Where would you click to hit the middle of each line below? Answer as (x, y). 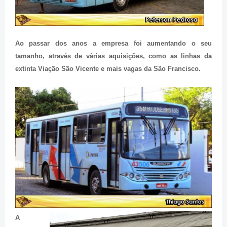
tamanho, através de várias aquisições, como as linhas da (113, 56)
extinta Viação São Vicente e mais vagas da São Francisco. (108, 68)
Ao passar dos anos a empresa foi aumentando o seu (113, 43)
